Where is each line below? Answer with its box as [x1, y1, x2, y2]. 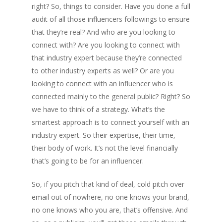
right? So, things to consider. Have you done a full [32, 1, 190, 11]
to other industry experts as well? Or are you [32, 66, 174, 75]
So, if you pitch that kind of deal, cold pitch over [32, 179, 184, 189]
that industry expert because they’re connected [32, 53, 182, 62]
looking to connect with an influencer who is [32, 79, 173, 88]
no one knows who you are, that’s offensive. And [32, 205, 188, 215]
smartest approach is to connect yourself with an [32, 117, 189, 127]
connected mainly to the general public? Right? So [32, 92, 190, 101]
